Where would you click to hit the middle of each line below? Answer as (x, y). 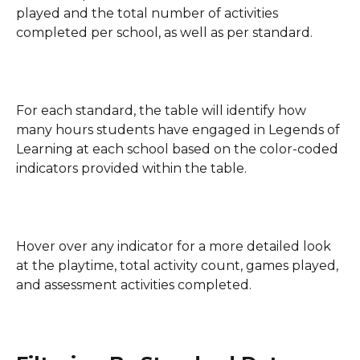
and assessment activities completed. (134, 285)
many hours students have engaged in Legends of (180, 130)
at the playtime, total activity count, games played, (179, 266)
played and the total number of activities (149, 14)
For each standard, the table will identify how (163, 111)
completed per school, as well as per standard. (164, 33)
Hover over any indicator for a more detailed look (175, 247)
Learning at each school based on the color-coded (179, 149)
